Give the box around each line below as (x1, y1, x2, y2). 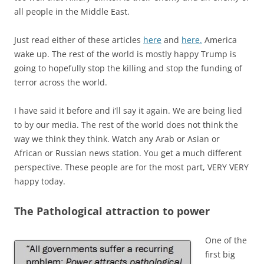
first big (205, 248, 235, 260)
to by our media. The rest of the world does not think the (14, 118, 238, 130)
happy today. (14, 175, 65, 187)
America (202, 34, 237, 45)
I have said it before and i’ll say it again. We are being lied (14, 104, 242, 116)
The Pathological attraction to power (14, 203, 210, 218)
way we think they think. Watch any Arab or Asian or (14, 133, 220, 144)
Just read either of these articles (14, 34, 143, 45)
